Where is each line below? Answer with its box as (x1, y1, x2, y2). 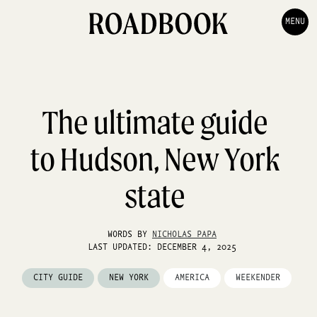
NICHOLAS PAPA (152, 231, 217, 239)
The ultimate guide (42, 104, 268, 141)
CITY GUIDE (33, 274, 83, 282)
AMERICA (175, 274, 209, 282)
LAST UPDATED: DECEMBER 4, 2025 (88, 243, 236, 252)
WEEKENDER (236, 274, 280, 282)
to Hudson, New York (30, 141, 279, 178)
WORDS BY (108, 231, 152, 239)
